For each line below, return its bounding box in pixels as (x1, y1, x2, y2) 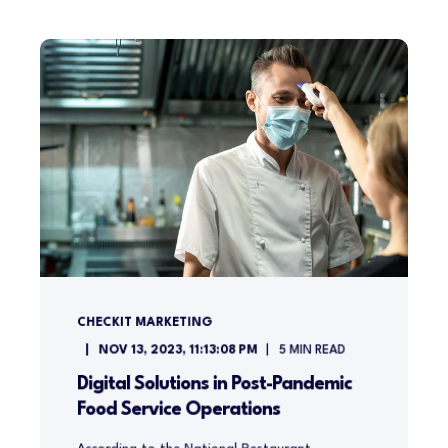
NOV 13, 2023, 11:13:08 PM (98, 344, 258, 357)
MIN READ (289, 344, 346, 357)
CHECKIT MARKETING (76, 316, 213, 329)
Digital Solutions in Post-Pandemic (76, 374, 352, 394)
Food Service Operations (76, 400, 281, 419)
